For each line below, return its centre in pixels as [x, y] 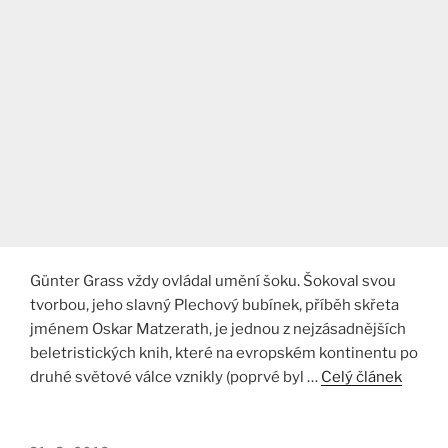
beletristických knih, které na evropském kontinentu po [224, 353]
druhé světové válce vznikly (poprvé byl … [175, 377]
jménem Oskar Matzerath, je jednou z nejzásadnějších [218, 329]
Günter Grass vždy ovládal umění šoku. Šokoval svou [213, 281]
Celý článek [361, 377]
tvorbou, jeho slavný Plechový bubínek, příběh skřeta [214, 305]
